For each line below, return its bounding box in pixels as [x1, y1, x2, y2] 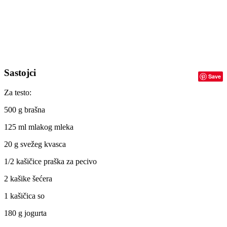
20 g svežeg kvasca [4, 139, 66, 148]
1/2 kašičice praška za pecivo [4, 157, 97, 166]
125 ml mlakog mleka [4, 122, 73, 131]
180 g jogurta [4, 208, 47, 217]
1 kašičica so [4, 191, 45, 200]
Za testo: [4, 88, 31, 97]
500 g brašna [4, 105, 45, 114]
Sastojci [4, 67, 36, 78]
